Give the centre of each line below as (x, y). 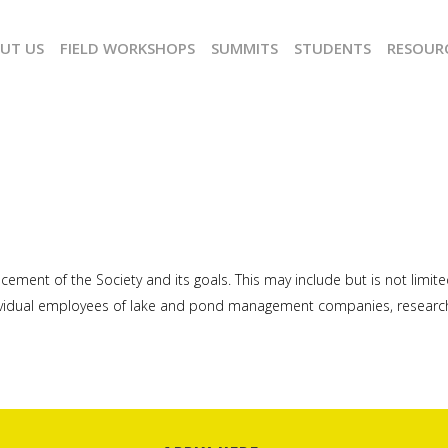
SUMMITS (244, 48)
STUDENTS (332, 48)
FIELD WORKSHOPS (127, 48)
